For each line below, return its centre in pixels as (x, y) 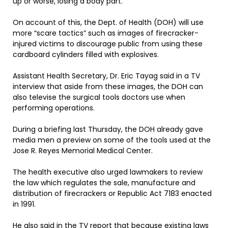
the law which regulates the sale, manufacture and (104, 183)
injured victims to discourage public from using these (108, 44)
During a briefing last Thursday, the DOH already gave (108, 129)
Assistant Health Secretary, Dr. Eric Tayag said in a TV (106, 76)
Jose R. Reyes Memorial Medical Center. (83, 151)
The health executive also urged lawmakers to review (108, 172)
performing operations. (54, 108)
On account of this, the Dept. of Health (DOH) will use (108, 22)
